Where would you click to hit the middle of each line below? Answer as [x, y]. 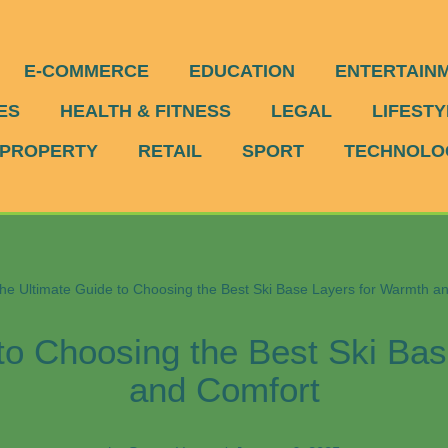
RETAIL [170, 150]
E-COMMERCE [86, 70]
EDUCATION [241, 70]
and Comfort [224, 389]
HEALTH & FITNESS [145, 110]
